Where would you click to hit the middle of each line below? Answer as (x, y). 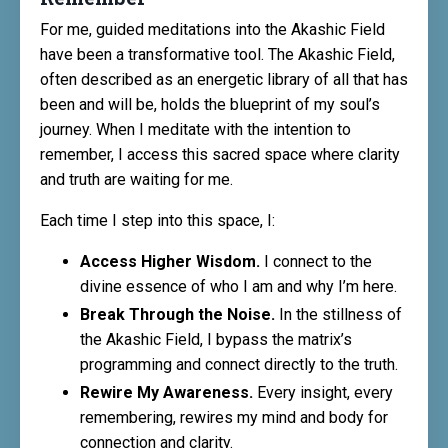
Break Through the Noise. (177, 315)
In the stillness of (338, 315)
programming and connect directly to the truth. (239, 365)
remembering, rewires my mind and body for (234, 418)
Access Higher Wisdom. (170, 261)
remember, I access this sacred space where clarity (220, 154)
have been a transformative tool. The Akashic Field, (217, 54)
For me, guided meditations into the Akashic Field (212, 29)
